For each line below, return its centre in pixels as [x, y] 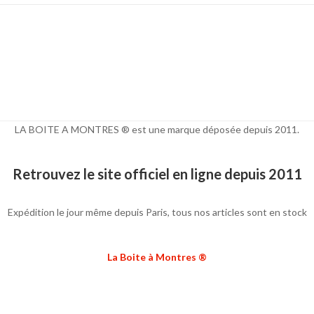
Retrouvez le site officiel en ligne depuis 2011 [157, 174]
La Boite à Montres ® [157, 257]
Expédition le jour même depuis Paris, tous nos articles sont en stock [157, 212]
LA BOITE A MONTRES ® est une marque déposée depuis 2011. [157, 130]
